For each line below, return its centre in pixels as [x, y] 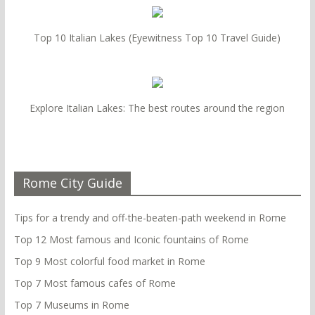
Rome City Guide [72, 183]
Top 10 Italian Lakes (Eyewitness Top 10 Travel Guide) [157, 38]
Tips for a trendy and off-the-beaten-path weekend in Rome [150, 218]
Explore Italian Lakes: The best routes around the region [157, 108]
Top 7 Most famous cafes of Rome [95, 283]
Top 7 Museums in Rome [71, 305]
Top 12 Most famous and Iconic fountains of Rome [131, 240]
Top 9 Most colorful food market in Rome [109, 262]
